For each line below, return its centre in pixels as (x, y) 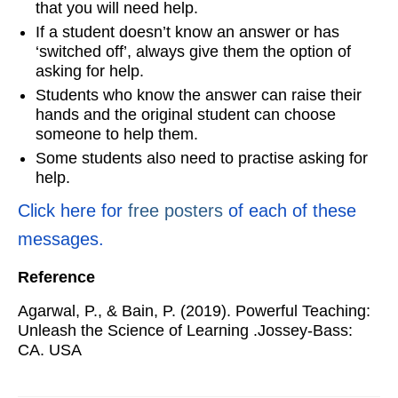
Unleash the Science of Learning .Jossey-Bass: (185, 330)
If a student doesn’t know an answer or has (187, 32)
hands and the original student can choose (186, 114)
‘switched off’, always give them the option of (193, 51)
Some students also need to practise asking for (202, 158)
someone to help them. (117, 134)
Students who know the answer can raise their (199, 95)
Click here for (70, 210)
